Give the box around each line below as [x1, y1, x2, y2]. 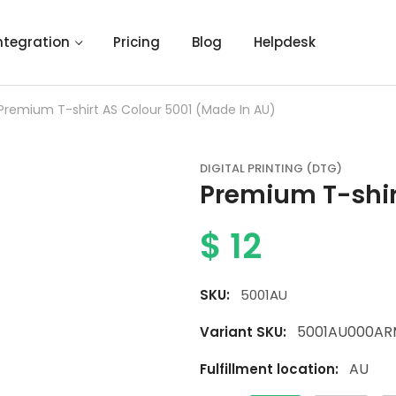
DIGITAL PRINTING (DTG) [200, 160, 342, 177]
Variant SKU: [200, 323, 286, 341]
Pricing [113, 33, 161, 51]
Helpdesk [254, 33, 316, 51]
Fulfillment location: [200, 360, 339, 378]
